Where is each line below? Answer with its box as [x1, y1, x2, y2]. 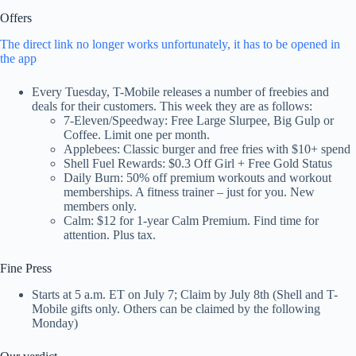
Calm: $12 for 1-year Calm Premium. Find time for [64, 213, 319, 227]
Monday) [32, 315, 78, 330]
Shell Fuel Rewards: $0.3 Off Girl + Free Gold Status [64, 156, 332, 170]
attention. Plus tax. [64, 227, 156, 242]
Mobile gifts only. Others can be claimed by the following [32, 301, 320, 315]
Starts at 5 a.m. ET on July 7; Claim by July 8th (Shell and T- [32, 287, 338, 301]
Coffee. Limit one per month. [64, 127, 210, 141]
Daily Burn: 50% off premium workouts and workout [64, 170, 331, 184]
